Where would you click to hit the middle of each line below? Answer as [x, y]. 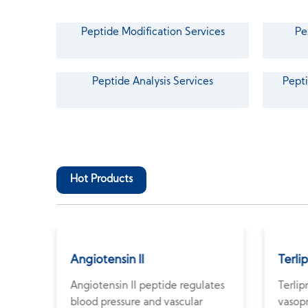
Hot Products [102, 180]
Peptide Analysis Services [153, 82]
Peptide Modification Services [153, 33]
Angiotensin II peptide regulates [147, 286]
